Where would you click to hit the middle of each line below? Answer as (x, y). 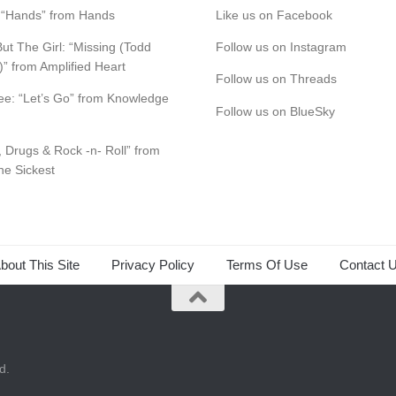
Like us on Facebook (274, 15)
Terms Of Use (267, 264)
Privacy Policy (152, 264)
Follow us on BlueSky (275, 111)
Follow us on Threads (276, 79)
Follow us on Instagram (281, 47)
